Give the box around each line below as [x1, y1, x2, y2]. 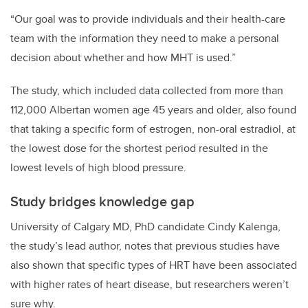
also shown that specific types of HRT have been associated [10, 257, 297, 274]
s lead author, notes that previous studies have [58, 238, 280, 254]
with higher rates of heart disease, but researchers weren [10, 276, 283, 293]
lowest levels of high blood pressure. [10, 159, 189, 176]
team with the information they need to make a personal [10, 30, 279, 47]
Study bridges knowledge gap [10, 191, 195, 212]
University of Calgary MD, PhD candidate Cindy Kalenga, [10, 219, 280, 235]
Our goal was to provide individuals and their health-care [14, 11, 285, 27]
